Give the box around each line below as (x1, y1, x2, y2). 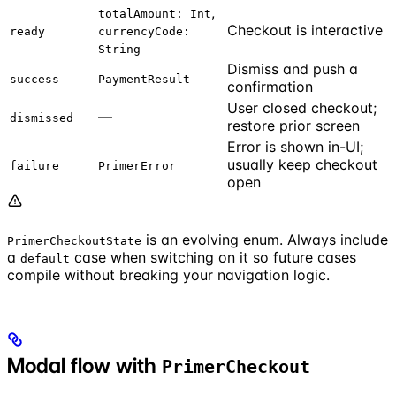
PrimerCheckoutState (7, 233, 141, 247)
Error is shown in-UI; (227, 137, 363, 156)
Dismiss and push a (227, 59, 358, 78)
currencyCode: (98, 24, 190, 38)
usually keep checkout (227, 155, 377, 173)
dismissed (10, 110, 73, 125)
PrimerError (98, 158, 176, 172)
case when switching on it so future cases (70, 247, 356, 266)
